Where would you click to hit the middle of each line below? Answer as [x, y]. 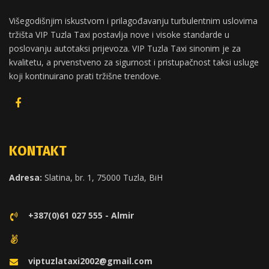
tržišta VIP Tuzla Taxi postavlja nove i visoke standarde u [119, 34]
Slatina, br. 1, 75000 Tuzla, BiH [102, 177]
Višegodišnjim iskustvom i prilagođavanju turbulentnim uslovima [133, 20]
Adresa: [26, 177]
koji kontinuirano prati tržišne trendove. [85, 76]
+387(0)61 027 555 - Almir [81, 215]
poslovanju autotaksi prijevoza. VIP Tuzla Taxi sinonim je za [125, 48]
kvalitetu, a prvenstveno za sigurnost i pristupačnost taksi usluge [134, 62]
